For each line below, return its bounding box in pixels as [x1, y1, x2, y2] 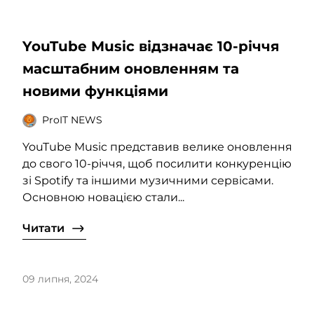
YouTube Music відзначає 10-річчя [22, 37, 280, 55]
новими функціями [22, 82, 168, 100]
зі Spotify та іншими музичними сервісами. [22, 173, 273, 187]
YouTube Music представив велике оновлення [22, 139, 292, 153]
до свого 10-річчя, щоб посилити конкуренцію [22, 156, 292, 170]
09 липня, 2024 [22, 272, 98, 285]
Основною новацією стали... [22, 190, 184, 204]
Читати [22, 221, 64, 235]
